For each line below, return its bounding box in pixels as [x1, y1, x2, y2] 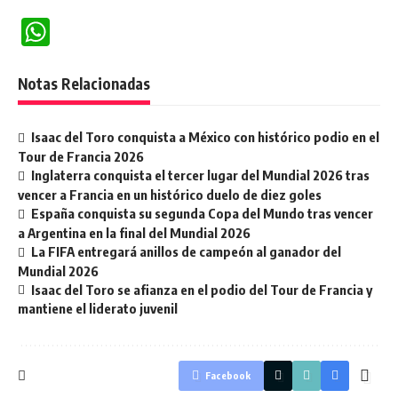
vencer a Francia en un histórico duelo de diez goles [18, 186, 322, 203]
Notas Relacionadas [18, 74, 150, 93]
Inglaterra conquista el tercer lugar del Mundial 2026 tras [31, 166, 370, 183]
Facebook [205, 370, 251, 382]
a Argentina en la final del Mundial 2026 [18, 224, 251, 241]
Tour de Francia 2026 [18, 147, 144, 164]
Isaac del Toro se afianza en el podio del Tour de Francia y [31, 281, 373, 298]
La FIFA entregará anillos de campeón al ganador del [31, 243, 342, 259]
